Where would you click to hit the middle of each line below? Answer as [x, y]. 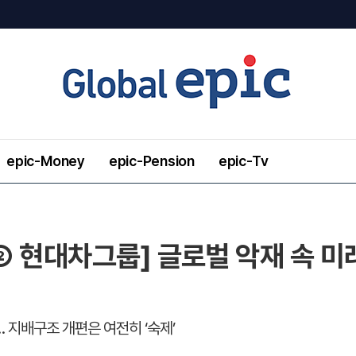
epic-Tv [243, 161]
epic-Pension [151, 161]
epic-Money [46, 161]
